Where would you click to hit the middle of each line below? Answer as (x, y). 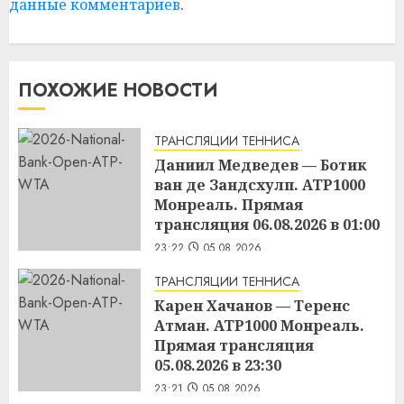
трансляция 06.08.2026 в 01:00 (267, 224)
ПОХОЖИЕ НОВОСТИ (118, 90)
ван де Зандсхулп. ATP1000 (260, 184)
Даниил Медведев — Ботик (260, 165)
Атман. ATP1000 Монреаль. (259, 325)
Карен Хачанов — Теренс (252, 305)
